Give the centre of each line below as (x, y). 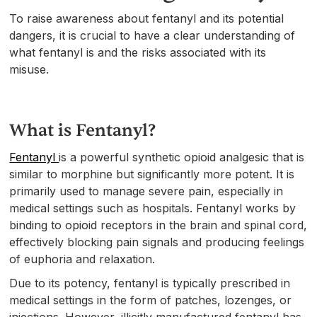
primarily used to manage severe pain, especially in (146, 191)
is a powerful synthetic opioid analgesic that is (182, 157)
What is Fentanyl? (83, 130)
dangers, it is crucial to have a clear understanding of (152, 35)
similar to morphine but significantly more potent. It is (152, 174)
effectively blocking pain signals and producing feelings (157, 242)
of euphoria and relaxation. (82, 259)
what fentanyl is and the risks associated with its (138, 52)
